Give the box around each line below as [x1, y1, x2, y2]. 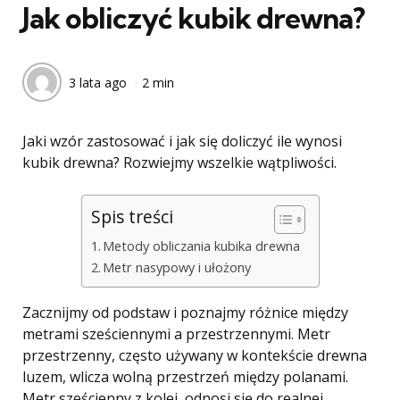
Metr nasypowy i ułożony [103, 259, 252, 276]
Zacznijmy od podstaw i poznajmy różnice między [22, 303, 348, 322]
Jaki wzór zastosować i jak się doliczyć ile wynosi [22, 131, 342, 151]
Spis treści [90, 204, 173, 229]
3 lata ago [69, 73, 127, 91]
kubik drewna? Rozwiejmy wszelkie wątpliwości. [22, 153, 337, 172]
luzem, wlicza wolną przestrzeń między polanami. [22, 367, 348, 387]
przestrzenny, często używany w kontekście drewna [22, 346, 367, 365]
